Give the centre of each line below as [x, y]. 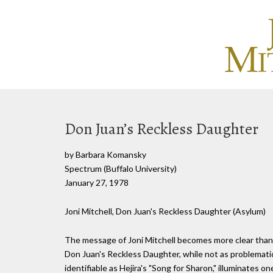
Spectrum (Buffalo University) [121, 168]
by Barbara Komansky [105, 154]
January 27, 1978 [97, 183]
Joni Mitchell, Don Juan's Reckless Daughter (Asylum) [165, 211]
